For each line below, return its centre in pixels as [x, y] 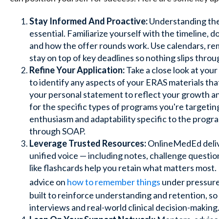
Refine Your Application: [77, 70]
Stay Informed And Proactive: [88, 21]
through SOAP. [57, 131]
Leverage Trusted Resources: [88, 143]
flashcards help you [81, 167]
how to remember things [114, 182]
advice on [48, 182]
